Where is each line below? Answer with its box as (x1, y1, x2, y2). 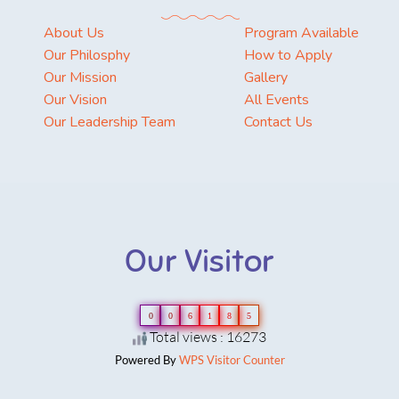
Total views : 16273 (147, 327, 266, 346)
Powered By (114, 352, 179, 367)
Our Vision (44, 89, 107, 110)
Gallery (244, 67, 288, 87)
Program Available (244, 22, 359, 43)
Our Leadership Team (44, 111, 175, 132)
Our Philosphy (44, 45, 130, 65)
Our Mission (44, 67, 117, 87)
